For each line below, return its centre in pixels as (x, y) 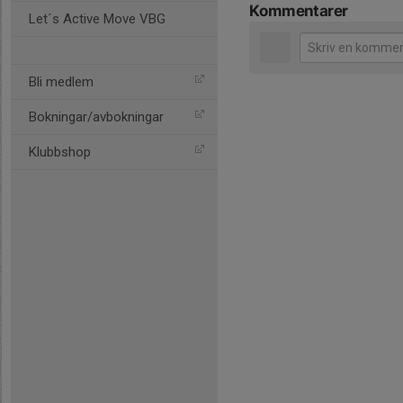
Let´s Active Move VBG (97, 19)
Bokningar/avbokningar (96, 117)
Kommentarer (299, 11)
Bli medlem (61, 82)
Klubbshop (60, 152)
